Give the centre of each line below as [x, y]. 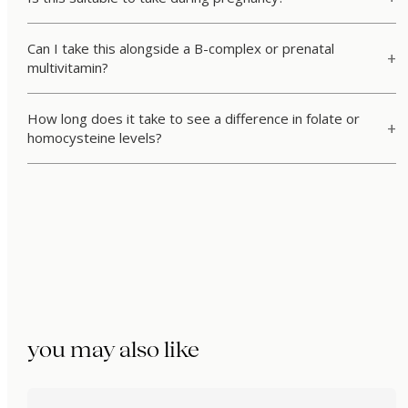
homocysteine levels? [94, 137]
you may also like [113, 349]
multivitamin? [67, 67]
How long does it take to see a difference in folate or [193, 118]
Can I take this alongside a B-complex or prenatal [180, 48]
